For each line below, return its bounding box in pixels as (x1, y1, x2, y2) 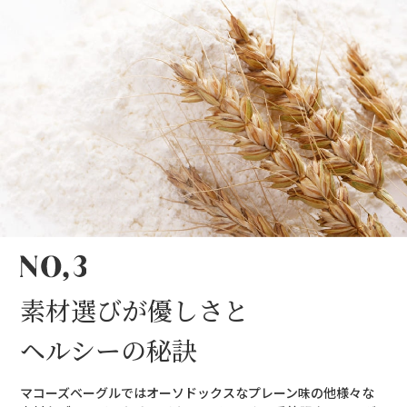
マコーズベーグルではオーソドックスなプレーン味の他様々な (20, 382, 375, 402)
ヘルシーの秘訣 (20, 331, 198, 368)
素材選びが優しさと (20, 291, 250, 328)
